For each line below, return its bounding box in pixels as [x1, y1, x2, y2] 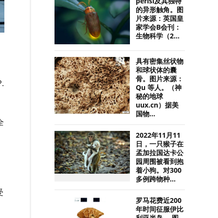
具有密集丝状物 [136, 57, 184, 66]
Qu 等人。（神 [136, 83, 182, 92]
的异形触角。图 [136, 5, 184, 14]
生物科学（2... [136, 31, 180, 40]
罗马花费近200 [136, 196, 182, 205]
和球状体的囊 [136, 66, 177, 75]
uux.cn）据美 [136, 101, 179, 110]
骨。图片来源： [136, 74, 184, 84]
